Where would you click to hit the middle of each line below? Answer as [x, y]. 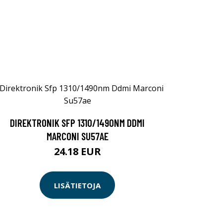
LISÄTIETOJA [77, 185]
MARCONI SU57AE [77, 136]
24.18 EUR [77, 152]
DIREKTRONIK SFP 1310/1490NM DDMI [77, 123]
